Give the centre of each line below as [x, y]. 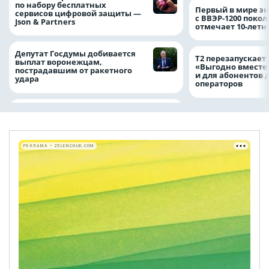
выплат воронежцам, [59, 62]
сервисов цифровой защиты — [78, 13]
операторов [221, 84]
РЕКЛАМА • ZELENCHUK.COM [59, 146]
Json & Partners [48, 21]
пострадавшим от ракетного [74, 71]
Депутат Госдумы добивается [75, 54]
